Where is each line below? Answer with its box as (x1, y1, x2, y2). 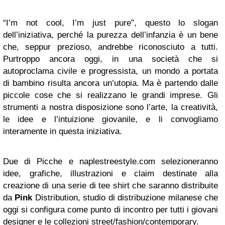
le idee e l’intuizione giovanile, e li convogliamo (3, 115, 218, 125)
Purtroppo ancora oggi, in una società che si (3, 54, 218, 64)
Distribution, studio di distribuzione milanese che (32, 193, 218, 203)
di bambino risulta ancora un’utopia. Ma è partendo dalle (3, 78, 218, 88)
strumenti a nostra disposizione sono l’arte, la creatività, (3, 102, 218, 113)
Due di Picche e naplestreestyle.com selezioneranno (3, 157, 218, 167)
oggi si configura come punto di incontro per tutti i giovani (3, 205, 218, 215)
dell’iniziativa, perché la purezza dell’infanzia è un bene (3, 30, 218, 40)
